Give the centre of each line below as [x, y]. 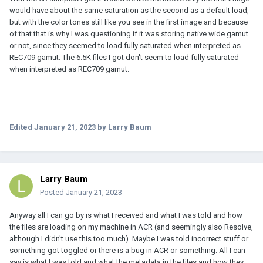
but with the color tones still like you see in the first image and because [129, 22]
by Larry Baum [124, 127]
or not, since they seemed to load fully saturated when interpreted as [125, 45]
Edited [22, 127]
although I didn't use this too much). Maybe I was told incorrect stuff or [129, 238]
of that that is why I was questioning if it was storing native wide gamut [129, 33]
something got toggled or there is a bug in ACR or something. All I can [127, 250]
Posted [53, 192]
